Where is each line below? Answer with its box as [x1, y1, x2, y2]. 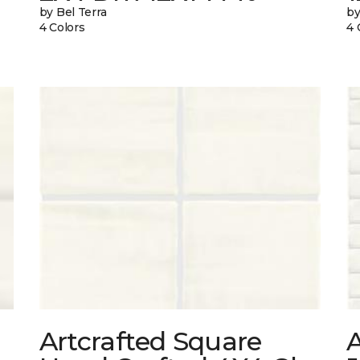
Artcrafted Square [39, 325, 262, 358]
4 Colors [39, 20, 85, 35]
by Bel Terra [39, 5, 107, 20]
